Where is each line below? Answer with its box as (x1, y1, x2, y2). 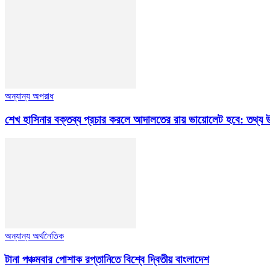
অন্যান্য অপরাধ (5, 91, 54, 102)
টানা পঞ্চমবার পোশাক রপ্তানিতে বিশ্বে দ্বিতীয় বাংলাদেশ (5, 253, 209, 266)
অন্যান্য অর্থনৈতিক (5, 230, 64, 241)
